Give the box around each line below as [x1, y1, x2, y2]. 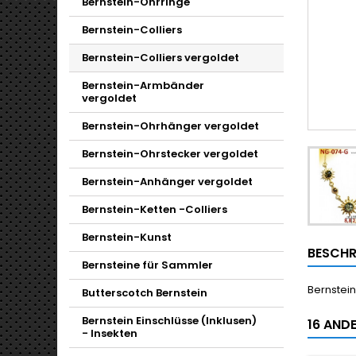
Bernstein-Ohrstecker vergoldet [82, 146, 258, 161]
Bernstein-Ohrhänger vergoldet [82, 118, 259, 133]
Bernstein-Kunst [82, 230, 172, 245]
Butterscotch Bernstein [82, 285, 207, 300]
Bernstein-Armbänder [82, 78, 204, 93]
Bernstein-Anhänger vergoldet [82, 174, 253, 189]
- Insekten [82, 326, 137, 341]
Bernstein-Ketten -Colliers [82, 202, 227, 217]
